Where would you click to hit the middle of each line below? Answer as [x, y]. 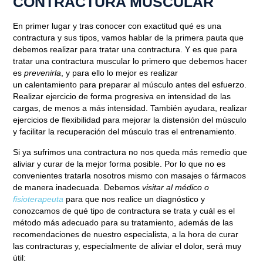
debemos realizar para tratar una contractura [97, 50]
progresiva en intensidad [161, 97]
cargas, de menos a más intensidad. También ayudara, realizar [130, 108]
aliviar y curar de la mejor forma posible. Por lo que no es [119, 163]
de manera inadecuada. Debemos [78, 187]
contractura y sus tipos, [58, 38]
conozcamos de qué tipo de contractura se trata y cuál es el [124, 210]
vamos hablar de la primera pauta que [173, 38]
